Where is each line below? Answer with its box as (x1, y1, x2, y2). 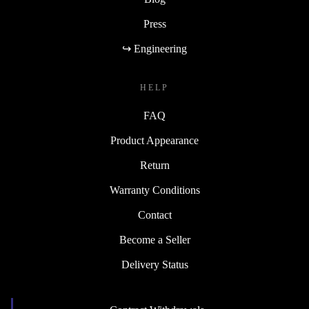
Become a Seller (119, 234, 190, 246)
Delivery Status (121, 259, 188, 271)
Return (139, 159, 170, 172)
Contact (137, 209, 172, 221)
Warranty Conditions (109, 184, 200, 197)
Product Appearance (110, 134, 199, 147)
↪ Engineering (122, 43, 187, 55)
